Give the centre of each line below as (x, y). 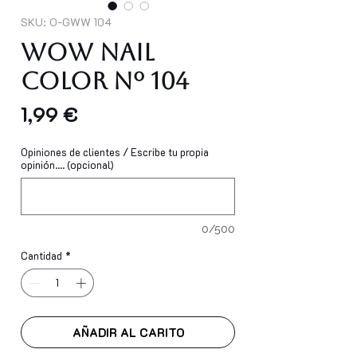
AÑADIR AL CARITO (128, 332)
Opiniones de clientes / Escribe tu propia (115, 152)
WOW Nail (88, 53)
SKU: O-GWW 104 (66, 22)
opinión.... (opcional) (67, 165)
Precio (105, 114)
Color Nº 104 (105, 81)
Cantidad (41, 256)
